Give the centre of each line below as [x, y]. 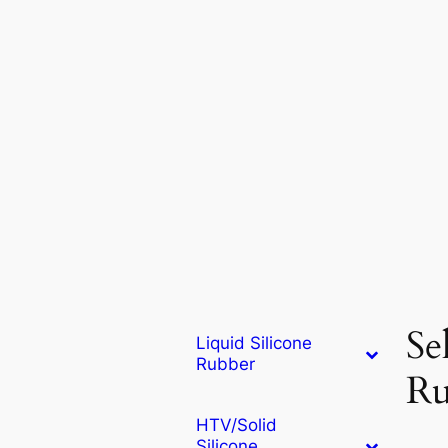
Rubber [225, 363]
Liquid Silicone [254, 342]
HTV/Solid [236, 424]
